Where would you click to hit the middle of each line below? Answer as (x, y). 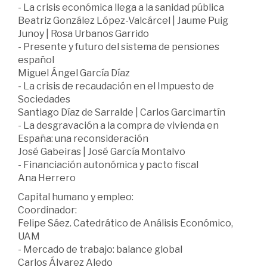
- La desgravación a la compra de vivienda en (118, 125)
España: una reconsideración (83, 138)
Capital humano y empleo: (76, 197)
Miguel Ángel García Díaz (74, 73)
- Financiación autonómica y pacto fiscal (108, 164)
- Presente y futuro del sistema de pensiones (119, 46)
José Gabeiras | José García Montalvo (102, 151)
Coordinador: (47, 210)
